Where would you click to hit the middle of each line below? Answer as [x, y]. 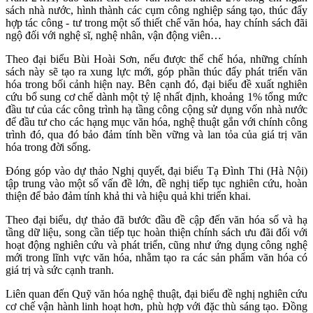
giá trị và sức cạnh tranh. [60, 270]
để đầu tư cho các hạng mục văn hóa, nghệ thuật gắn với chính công [156, 122]
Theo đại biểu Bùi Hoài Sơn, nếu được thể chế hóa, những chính [156, 59]
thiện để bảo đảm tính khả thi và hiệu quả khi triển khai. [128, 196]
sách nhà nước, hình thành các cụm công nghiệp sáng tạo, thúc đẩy [156, 10]
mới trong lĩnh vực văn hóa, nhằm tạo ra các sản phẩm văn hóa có [156, 258]
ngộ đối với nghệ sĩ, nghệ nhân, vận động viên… [114, 36]
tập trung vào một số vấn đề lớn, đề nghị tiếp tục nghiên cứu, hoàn [156, 184]
